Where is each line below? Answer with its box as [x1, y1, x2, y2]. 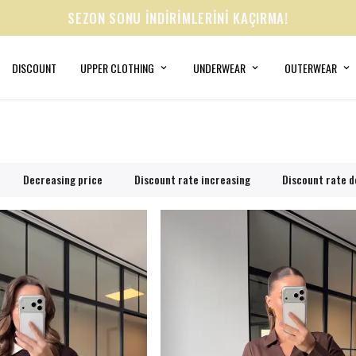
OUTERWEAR [284, 59, 337, 76]
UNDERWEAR [193, 59, 246, 76]
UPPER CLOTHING [80, 59, 154, 76]
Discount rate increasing [134, 171, 251, 188]
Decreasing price [23, 171, 103, 188]
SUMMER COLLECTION [112, 8, 244, 28]
